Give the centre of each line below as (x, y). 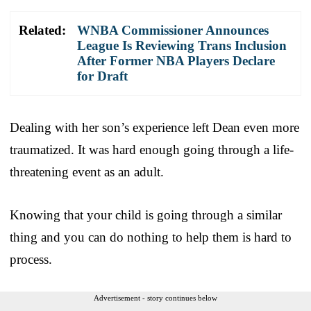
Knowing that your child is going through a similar (146, 215)
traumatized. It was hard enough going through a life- (152, 149)
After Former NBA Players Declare (176, 60)
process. (31, 259)
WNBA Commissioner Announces (173, 30)
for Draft (102, 76)
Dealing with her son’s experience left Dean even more (154, 127)
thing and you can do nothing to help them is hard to (151, 237)
